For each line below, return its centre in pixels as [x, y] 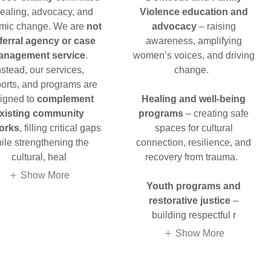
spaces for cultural [194, 128]
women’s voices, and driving [194, 55]
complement [65, 99]
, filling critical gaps [60, 128]
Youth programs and [194, 186]
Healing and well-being [194, 99]
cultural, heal [39, 157]
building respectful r [194, 215]
